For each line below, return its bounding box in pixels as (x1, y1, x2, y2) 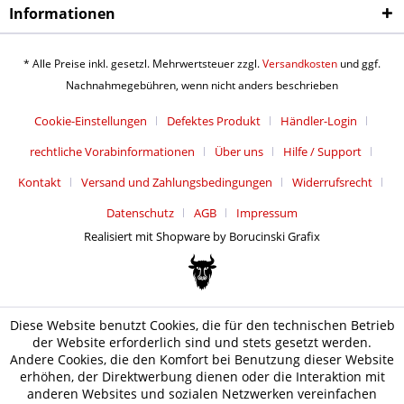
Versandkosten (262, 56, 337, 72)
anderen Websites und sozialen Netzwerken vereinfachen (27, 385, 377, 402)
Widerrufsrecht (292, 174, 372, 191)
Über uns (214, 143, 263, 161)
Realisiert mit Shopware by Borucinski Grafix (84, 228, 320, 245)
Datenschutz (106, 205, 174, 222)
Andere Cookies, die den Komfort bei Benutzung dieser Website (10, 351, 394, 368)
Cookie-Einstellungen (33, 113, 147, 130)
